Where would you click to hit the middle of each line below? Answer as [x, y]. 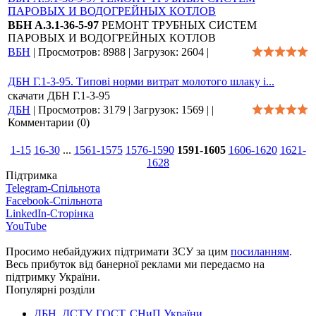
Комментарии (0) [49, 122]
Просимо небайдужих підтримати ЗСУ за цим [118, 251]
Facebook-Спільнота [54, 201]
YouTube [26, 226]
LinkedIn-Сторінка [50, 213]
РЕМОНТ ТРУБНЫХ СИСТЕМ [178, 25]
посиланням [260, 251]
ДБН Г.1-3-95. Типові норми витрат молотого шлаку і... [141, 81]
